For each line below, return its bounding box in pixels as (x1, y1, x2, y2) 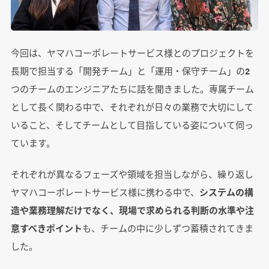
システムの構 (199, 186, 253, 199)
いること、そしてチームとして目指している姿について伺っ (10, 118, 253, 131)
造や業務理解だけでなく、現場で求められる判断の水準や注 (10, 204, 254, 217)
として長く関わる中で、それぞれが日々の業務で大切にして (10, 100, 253, 113)
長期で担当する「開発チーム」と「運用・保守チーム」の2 (10, 64, 250, 77)
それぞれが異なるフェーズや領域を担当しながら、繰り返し (10, 168, 253, 181)
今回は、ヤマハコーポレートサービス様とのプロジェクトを (10, 46, 254, 59)
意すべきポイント (10, 222, 82, 235)
